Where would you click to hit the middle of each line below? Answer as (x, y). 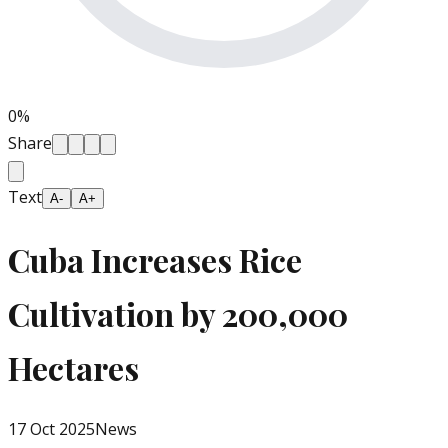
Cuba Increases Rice (155, 259)
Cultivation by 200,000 (178, 313)
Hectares (73, 367)
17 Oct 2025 (51, 429)
